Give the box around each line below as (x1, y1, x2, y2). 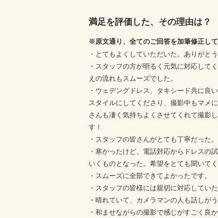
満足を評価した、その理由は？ (89, 17, 211, 27)
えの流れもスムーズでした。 (89, 74, 177, 82)
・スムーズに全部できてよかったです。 (89, 172, 211, 180)
